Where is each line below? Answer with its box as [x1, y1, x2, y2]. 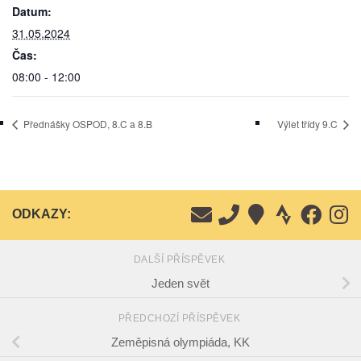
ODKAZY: [12, 207, 71, 222]
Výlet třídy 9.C [277, 117, 340, 131]
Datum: [12, 3, 52, 20]
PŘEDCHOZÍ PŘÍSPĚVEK [118, 313, 243, 325]
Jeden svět [151, 276, 210, 291]
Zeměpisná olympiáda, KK [111, 335, 250, 350]
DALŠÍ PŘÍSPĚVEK [133, 254, 228, 266]
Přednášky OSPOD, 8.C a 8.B [21, 117, 152, 131]
